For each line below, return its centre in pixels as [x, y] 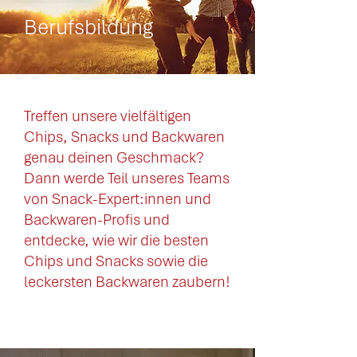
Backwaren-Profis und [97, 220]
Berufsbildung [88, 27]
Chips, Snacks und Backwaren [124, 137]
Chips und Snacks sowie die [116, 261]
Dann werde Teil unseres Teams [127, 178]
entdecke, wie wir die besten [116, 240]
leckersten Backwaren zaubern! [127, 282]
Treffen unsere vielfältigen [108, 116]
